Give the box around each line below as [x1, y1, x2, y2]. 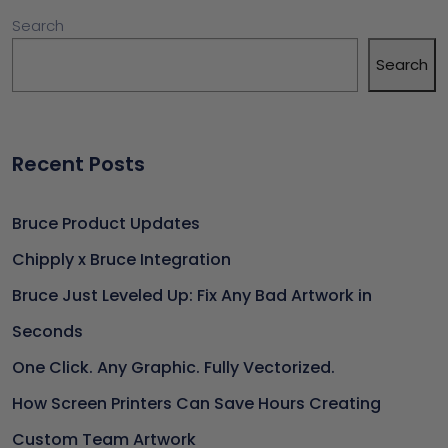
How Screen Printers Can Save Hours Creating [12, 392, 381, 416]
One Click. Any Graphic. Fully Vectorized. [12, 356, 335, 380]
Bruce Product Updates [12, 212, 200, 236]
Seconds [12, 320, 83, 344]
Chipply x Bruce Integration [12, 248, 231, 272]
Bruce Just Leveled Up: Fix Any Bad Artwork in [12, 284, 372, 308]
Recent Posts [12, 150, 145, 179]
